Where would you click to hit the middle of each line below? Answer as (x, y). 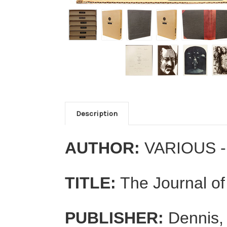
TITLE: (90, 183)
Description (97, 113)
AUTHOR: (105, 148)
